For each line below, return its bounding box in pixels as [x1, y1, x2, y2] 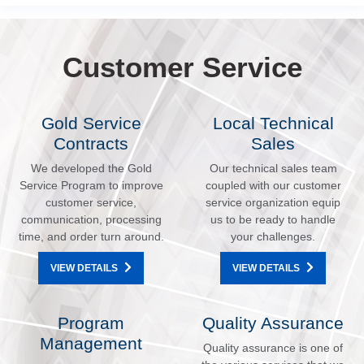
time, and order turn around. [18, 229, 164, 243]
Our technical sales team [209, 161, 337, 175]
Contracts [54, 133, 128, 153]
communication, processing [20, 212, 162, 226]
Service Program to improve [19, 178, 163, 192]
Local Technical [212, 113, 334, 132]
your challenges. [231, 229, 315, 243]
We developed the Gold [30, 161, 152, 175]
